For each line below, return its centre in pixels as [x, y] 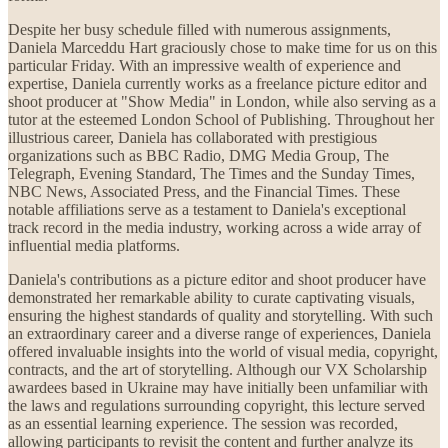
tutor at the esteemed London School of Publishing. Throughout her [221, 119]
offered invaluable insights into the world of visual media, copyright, [223, 351]
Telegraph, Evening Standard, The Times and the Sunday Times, [211, 173]
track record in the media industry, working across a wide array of [214, 227]
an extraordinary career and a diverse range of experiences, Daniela [219, 333]
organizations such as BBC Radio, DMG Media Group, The [198, 155]
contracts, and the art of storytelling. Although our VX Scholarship [217, 369]
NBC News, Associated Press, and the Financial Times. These [204, 191]
